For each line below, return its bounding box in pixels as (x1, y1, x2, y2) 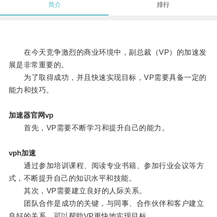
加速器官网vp (8, 111, 53, 120)
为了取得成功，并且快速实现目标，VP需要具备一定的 (8, 73, 207, 82)
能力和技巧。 (8, 86, 54, 94)
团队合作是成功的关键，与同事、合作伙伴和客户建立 (8, 199, 204, 208)
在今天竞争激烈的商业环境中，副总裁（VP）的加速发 (8, 48, 207, 57)
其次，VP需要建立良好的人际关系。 (8, 186, 147, 195)
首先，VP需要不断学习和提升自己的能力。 (8, 124, 170, 132)
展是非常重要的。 (8, 61, 69, 69)
